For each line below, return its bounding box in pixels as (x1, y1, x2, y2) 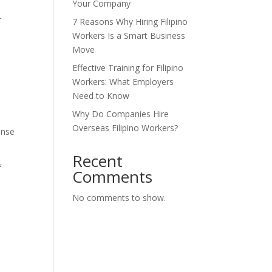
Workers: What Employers (72, 76, 174, 87)
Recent (72, 150, 123, 172)
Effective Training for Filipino (72, 62, 184, 73)
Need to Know (72, 90, 130, 101)
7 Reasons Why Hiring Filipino (72, 16, 188, 27)
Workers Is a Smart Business (72, 30, 186, 41)
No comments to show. (72, 192, 166, 203)
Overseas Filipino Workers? (72, 122, 178, 134)
